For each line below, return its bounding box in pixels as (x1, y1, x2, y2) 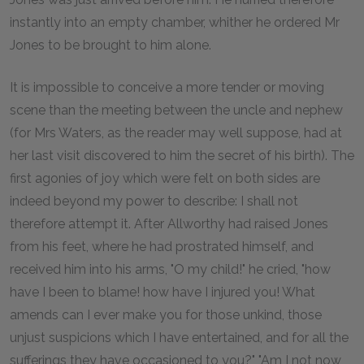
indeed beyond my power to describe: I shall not (10, 193, 298, 209)
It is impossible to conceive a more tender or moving (10, 79, 324, 95)
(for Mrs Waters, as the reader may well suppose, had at (10, 124, 342, 141)
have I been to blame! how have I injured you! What (10, 284, 315, 300)
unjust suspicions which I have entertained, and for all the (10, 329, 349, 345)
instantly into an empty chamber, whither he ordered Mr (10, 14, 340, 30)
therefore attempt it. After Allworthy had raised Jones (10, 215, 328, 232)
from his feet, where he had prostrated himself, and (10, 238, 314, 254)
